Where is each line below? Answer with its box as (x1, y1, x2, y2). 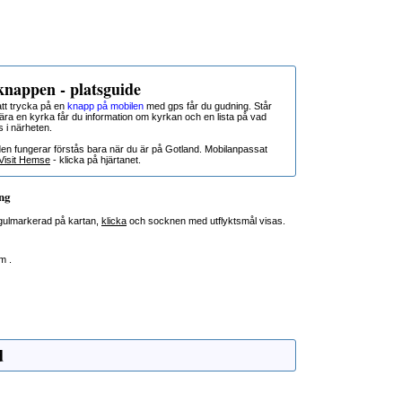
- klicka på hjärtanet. (50, 154, 141, 165)
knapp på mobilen (67, 100, 144, 111)
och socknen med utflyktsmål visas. (127, 215, 285, 226)
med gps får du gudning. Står (144, 100, 272, 111)
